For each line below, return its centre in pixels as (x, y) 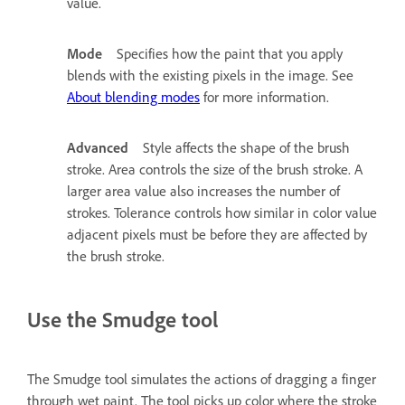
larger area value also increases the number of (203, 192)
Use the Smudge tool (122, 320)
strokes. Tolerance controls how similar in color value (222, 213)
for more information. (264, 98)
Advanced (98, 148)
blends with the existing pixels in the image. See (210, 76)
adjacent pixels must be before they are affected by (217, 235)
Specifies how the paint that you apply (230, 54)
